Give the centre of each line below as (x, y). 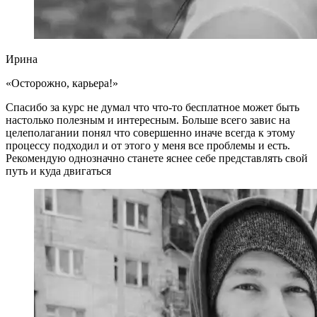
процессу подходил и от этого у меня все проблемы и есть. (148, 146)
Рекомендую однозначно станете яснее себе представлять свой (157, 158)
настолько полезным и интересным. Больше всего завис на (148, 120)
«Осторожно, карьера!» (62, 83)
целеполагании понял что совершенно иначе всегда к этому (150, 133)
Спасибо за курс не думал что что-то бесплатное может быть (152, 108)
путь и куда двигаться (58, 171)
